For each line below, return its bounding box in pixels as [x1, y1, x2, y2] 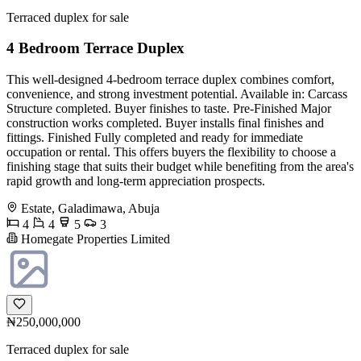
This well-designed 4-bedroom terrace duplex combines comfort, [6, 72, 334, 86]
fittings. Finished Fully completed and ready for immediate [6, 130, 303, 144]
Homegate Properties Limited [18, 231, 170, 246]
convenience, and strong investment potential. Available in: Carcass [6, 86, 347, 101]
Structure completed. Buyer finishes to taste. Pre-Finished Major [6, 101, 331, 115]
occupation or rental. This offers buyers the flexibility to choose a [6, 144, 336, 159]
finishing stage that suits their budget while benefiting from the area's [6, 159, 354, 173]
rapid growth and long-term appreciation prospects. [6, 173, 265, 188]
